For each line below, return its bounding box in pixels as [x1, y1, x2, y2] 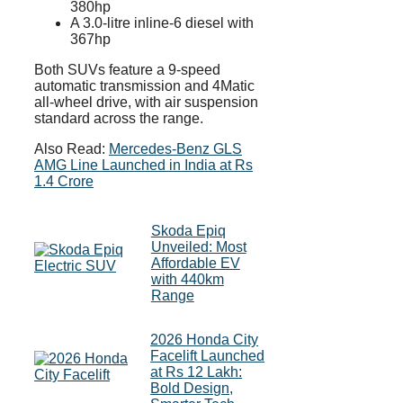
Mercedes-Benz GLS [109, 140, 242, 157]
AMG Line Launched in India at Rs [34, 157, 253, 173]
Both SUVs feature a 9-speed [34, 61, 220, 77]
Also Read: [34, 140, 109, 157]
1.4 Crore [34, 173, 94, 189]
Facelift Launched [150, 347, 265, 363]
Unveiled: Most [150, 238, 246, 255]
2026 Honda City [150, 331, 259, 347]
